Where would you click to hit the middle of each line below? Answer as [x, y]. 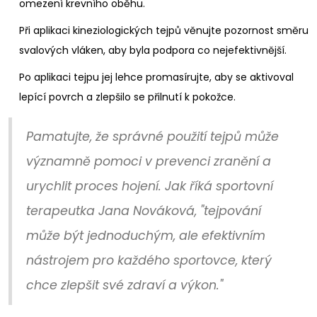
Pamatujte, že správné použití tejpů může [152, 137]
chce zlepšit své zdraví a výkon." [125, 285]
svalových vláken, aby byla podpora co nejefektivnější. [153, 50]
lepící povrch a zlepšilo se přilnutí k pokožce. [127, 97]
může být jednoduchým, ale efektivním [146, 236]
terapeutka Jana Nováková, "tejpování [144, 211]
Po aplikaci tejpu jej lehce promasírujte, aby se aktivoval [156, 77]
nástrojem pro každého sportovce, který [149, 260]
